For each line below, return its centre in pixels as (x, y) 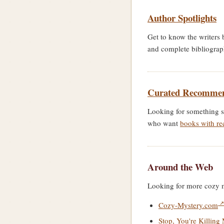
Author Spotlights (182, 18)
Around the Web (180, 167)
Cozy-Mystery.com (188, 205)
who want (164, 123)
